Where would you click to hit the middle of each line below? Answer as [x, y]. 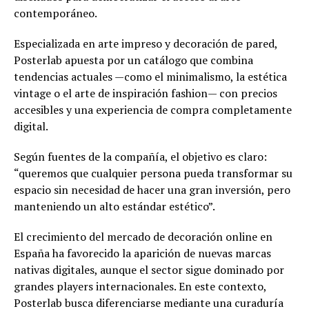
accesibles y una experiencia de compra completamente [153, 109]
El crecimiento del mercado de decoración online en [143, 236]
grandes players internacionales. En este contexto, [140, 286]
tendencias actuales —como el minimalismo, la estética [150, 76]
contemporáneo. [56, 13]
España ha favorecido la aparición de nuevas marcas [142, 253]
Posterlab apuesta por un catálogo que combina [133, 60]
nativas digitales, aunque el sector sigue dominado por [149, 269]
